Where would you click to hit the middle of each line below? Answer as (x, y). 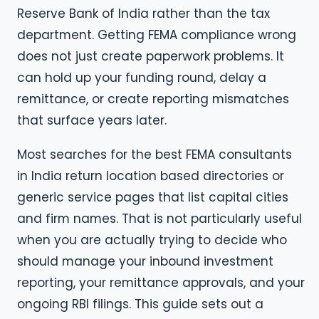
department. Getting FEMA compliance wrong (157, 35)
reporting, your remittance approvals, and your (161, 282)
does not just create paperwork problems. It (151, 57)
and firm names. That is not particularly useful (159, 218)
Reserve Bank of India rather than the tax (143, 14)
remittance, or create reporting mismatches (153, 99)
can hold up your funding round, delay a (142, 78)
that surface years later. (92, 121)
